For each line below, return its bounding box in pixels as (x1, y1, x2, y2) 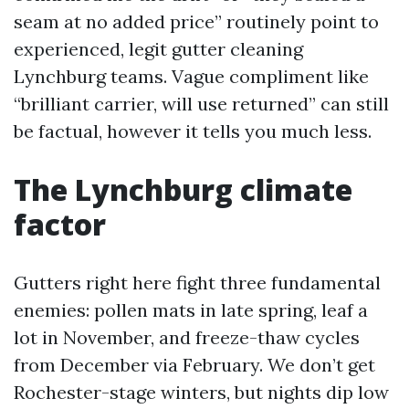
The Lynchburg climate (14, 170, 352, 209)
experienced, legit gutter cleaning (14, 37, 303, 60)
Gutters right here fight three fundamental (14, 271, 381, 294)
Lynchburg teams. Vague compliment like (14, 65, 369, 88)
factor (14, 204, 106, 244)
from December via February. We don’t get (14, 353, 375, 376)
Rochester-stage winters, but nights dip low (14, 381, 389, 404)
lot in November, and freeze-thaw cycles (14, 326, 360, 349)
